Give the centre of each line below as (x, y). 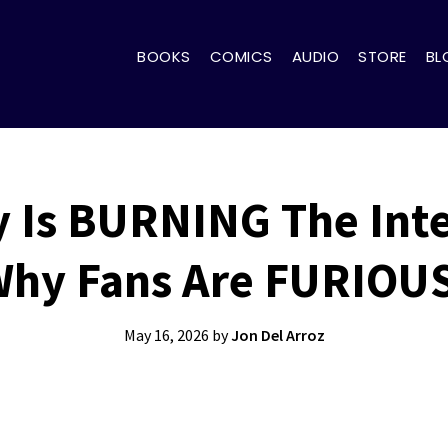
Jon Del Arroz (277, 334)
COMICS (241, 56)
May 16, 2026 (166, 334)
